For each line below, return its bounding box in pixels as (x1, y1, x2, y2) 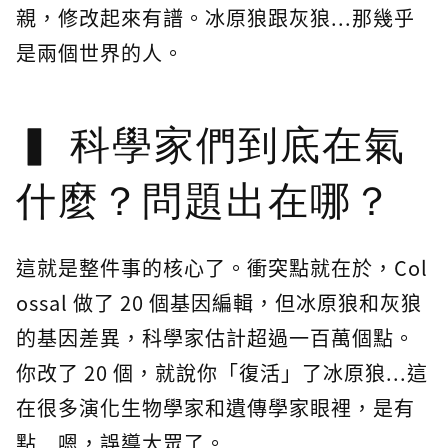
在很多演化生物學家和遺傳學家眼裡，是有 (16, 393, 415, 423)
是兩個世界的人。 (16, 38, 184, 68)
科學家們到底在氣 (70, 123, 406, 169)
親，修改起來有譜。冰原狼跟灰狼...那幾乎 (16, 3, 415, 33)
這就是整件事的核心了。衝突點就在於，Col (16, 253, 428, 283)
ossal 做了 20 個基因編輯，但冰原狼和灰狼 (16, 288, 422, 318)
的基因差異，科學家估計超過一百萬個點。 (16, 323, 415, 353)
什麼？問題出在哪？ (16, 179, 394, 225)
